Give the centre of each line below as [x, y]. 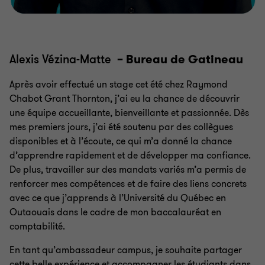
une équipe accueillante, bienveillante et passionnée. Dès [129, 113]
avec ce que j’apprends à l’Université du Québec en [118, 198]
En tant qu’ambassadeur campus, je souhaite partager [126, 251]
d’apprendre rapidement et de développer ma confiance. [130, 156]
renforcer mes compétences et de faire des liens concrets [128, 184]
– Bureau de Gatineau [177, 60]
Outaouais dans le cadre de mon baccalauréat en [115, 213]
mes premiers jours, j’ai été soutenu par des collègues [121, 127]
